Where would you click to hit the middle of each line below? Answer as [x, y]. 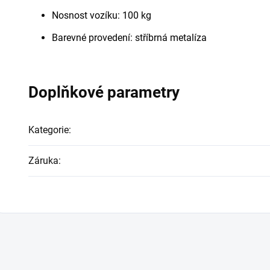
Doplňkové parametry [104, 92]
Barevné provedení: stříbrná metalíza [130, 37]
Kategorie [49, 130]
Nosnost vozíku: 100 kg [102, 15]
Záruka [43, 160]
